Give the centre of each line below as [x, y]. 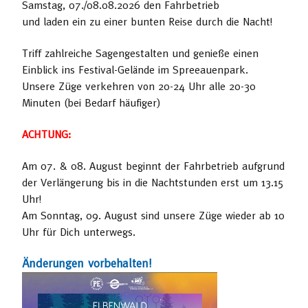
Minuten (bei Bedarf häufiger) [91, 103]
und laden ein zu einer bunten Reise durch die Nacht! [147, 22]
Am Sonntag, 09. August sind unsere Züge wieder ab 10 [153, 216]
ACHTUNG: [46, 134]
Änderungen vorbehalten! [87, 264]
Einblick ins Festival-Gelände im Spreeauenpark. [135, 70]
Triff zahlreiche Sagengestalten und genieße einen [140, 53]
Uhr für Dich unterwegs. [79, 232]
